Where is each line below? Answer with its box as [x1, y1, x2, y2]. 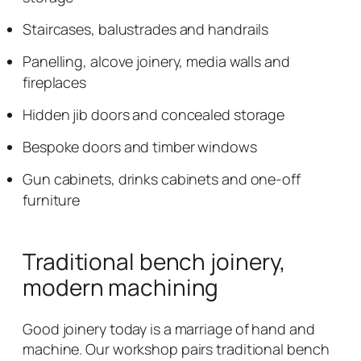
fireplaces [23, 72, 86, 92]
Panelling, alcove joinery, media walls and [23, 51, 290, 71]
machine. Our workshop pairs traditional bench [23, 338, 330, 359]
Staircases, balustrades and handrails [23, 19, 269, 39]
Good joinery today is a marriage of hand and [23, 318, 315, 338]
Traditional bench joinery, [23, 246, 286, 277]
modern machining [23, 272, 219, 303]
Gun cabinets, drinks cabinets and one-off [23, 168, 301, 189]
